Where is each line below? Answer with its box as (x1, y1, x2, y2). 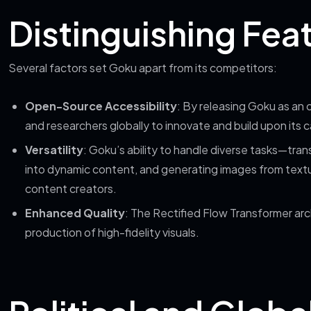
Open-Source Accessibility (25, 99, 177, 113)
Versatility (25, 142, 83, 157)
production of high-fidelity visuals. (25, 225, 199, 239)
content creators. (25, 181, 117, 196)
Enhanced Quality (25, 205, 125, 220)
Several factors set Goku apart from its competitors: (8, 60, 277, 75)
